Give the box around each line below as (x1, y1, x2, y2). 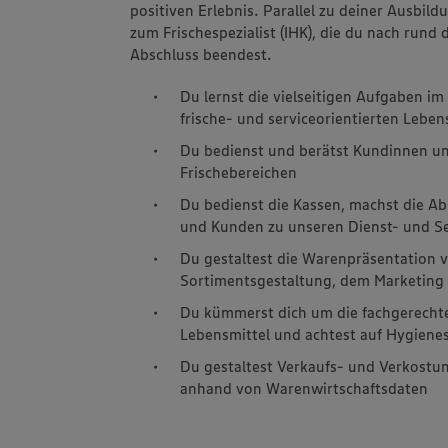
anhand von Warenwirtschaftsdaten (180, 377, 429, 398)
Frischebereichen (180, 161, 298, 182)
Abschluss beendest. (130, 43, 273, 64)
